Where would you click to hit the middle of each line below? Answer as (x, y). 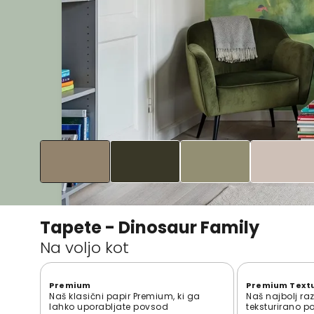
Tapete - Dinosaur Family (150, 227)
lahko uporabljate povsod (109, 306)
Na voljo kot (84, 247)
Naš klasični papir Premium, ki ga (125, 296)
